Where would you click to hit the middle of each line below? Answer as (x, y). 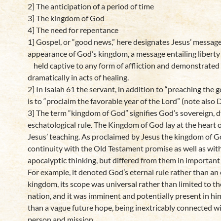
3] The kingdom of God (66, 18)
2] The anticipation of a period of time (91, 6)
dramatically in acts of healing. (78, 77)
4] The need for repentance (73, 30)
